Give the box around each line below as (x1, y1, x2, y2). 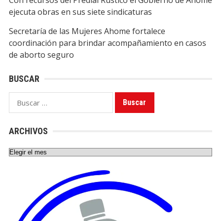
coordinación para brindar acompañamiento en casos (8, 37, 206, 49)
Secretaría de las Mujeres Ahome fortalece (8, 26, 165, 37)
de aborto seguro (8, 49, 74, 61)
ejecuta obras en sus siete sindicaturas (8, 6, 152, 18)
